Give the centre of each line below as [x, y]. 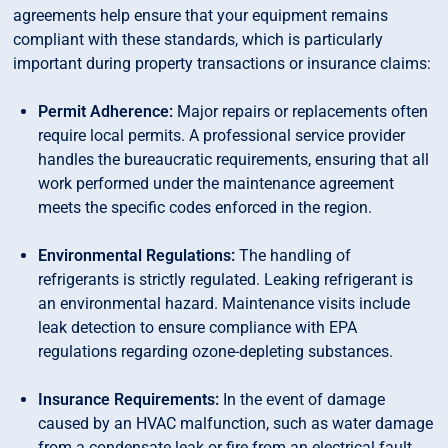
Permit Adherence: [106, 112]
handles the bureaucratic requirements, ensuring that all [234, 160]
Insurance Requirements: [129, 400]
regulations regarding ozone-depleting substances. [216, 352]
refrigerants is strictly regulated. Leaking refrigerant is [226, 280]
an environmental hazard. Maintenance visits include [224, 304]
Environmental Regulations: [137, 256]
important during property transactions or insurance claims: [222, 64]
